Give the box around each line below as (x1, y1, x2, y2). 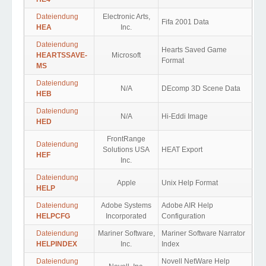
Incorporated (106, 212, 147, 220)
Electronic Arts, (102, 12, 150, 21)
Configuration (161, 212, 205, 220)
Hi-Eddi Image (161, 112, 208, 121)
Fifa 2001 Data (161, 18, 209, 26)
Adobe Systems (101, 201, 151, 210)
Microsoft (112, 51, 141, 59)
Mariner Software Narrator (161, 229, 245, 237)
